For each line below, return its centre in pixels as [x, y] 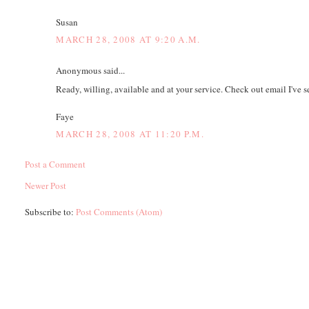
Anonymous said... [91, 71]
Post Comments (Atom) [119, 212]
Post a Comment [56, 165]
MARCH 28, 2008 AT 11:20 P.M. [130, 134]
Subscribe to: [51, 212]
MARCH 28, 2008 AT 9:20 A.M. [128, 40]
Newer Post [46, 186]
